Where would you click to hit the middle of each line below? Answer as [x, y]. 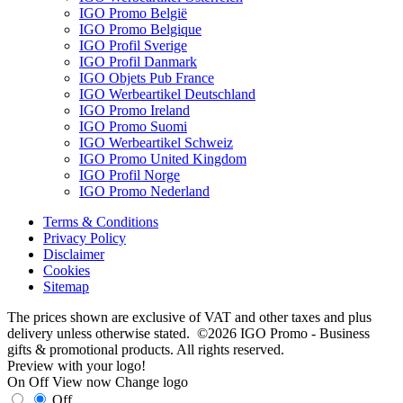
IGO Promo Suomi [133, 126]
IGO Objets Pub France [147, 77]
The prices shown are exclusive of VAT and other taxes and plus [189, 317]
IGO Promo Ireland [134, 110]
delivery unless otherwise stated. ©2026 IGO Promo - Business [188, 333]
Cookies [67, 270]
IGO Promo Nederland [144, 191]
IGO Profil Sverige [133, 45]
